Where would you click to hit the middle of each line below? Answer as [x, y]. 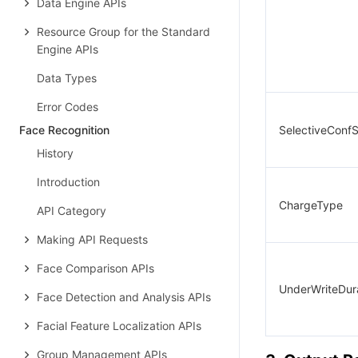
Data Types [67, 78]
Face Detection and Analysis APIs [124, 297]
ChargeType [311, 205]
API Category [72, 211]
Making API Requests [92, 239]
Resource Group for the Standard [123, 32]
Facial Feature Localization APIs [119, 326]
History [55, 153]
